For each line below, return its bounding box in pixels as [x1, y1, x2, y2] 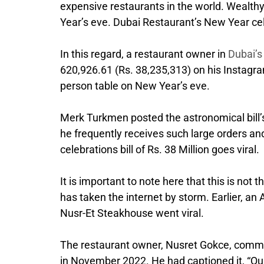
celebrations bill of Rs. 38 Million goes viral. [60, 143, 259, 156]
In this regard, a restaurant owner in [60, 48, 228, 61]
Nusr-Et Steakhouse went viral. [60, 207, 204, 220]
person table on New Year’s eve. [60, 80, 210, 93]
